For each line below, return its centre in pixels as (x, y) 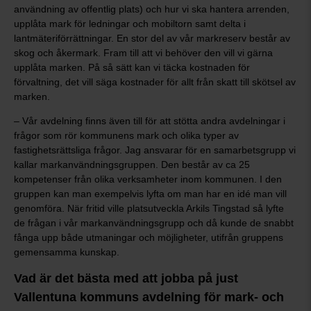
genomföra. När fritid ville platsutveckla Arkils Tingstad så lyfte (149, 208)
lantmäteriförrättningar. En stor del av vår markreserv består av (152, 38)
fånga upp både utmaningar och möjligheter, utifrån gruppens (149, 237)
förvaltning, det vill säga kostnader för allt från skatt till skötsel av (155, 82)
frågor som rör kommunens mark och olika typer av (126, 135)
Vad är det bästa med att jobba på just (126, 278)
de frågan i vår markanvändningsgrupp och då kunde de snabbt (154, 223)
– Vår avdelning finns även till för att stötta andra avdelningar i (150, 121)
